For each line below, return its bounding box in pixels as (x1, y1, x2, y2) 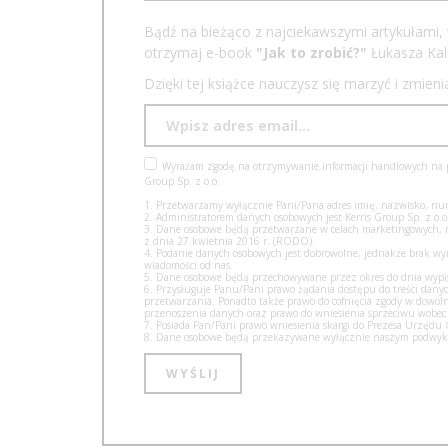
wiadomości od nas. (144, 257, 233, 272)
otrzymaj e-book (144, 42, 256, 62)
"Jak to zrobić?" (256, 42, 367, 62)
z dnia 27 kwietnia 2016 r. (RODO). (144, 233, 315, 248)
